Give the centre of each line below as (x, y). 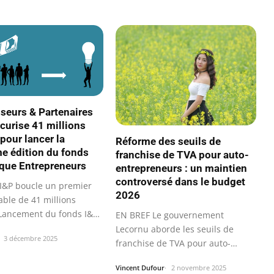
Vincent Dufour (140, 268)
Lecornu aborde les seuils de (175, 229)
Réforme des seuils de (168, 142)
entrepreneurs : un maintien (181, 168)
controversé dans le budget (180, 182)
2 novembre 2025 (199, 268)
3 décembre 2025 (31, 238)
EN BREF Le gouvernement (170, 215)
